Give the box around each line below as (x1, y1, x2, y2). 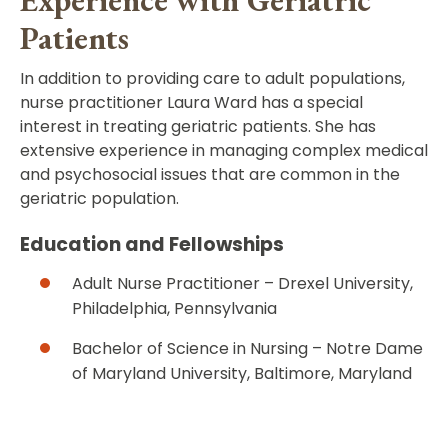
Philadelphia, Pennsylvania (72, 296, 277, 320)
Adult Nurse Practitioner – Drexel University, (72, 271, 413, 295)
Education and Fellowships (20, 230, 284, 258)
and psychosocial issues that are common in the (20, 162, 400, 186)
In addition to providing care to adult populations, (20, 66, 405, 90)
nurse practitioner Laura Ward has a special (20, 90, 363, 114)
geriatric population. (20, 186, 179, 210)
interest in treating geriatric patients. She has (20, 114, 376, 138)
